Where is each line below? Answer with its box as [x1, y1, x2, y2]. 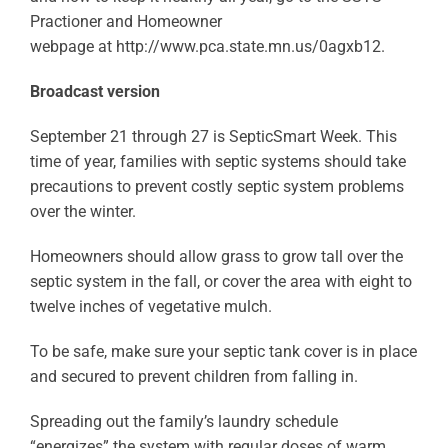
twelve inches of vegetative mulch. [29, 297, 272, 316]
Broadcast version [29, 82, 160, 101]
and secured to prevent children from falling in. [29, 367, 358, 386]
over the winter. [29, 202, 136, 221]
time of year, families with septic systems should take [29, 152, 406, 171]
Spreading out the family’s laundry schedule [29, 412, 338, 431]
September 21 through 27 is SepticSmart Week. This [29, 127, 397, 146]
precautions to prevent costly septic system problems [29, 177, 404, 196]
